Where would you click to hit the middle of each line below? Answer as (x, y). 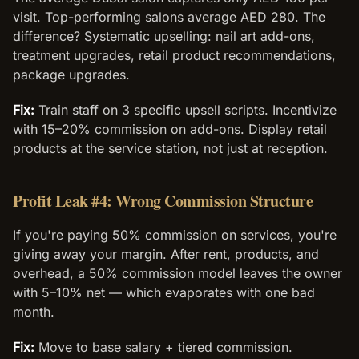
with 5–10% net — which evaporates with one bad (164, 292)
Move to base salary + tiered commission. (163, 347)
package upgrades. (71, 75)
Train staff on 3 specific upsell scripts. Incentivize (186, 110)
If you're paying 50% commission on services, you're (175, 235)
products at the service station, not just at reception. (170, 148)
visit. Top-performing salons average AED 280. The (169, 17)
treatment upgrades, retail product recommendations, (174, 55)
